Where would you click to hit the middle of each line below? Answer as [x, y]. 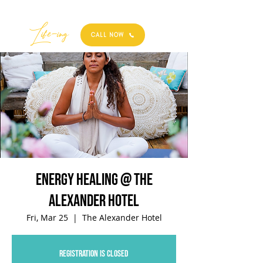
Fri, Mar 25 [47, 218]
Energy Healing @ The [94, 180]
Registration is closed [94, 254]
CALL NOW [107, 35]
